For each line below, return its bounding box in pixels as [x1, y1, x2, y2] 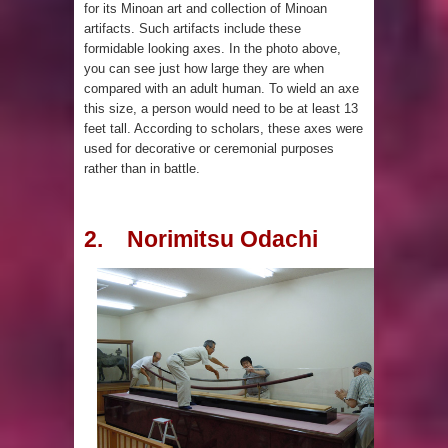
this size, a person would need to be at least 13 [84, 101, 358, 117]
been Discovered [148, 28, 245, 42]
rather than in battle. [84, 161, 204, 177]
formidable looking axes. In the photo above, [84, 41, 341, 57]
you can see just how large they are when [84, 61, 324, 77]
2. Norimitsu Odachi [84, 226, 318, 253]
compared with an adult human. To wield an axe [84, 81, 359, 97]
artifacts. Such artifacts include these [84, 21, 301, 37]
